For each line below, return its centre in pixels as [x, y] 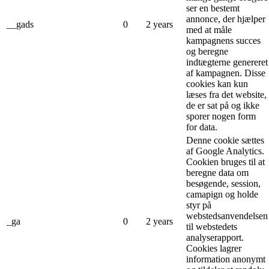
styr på [199, 205]
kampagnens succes [223, 40]
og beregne [207, 51]
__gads [20, 24]
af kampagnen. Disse [226, 73]
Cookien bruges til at [225, 162]
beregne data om [217, 172]
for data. [202, 127]
